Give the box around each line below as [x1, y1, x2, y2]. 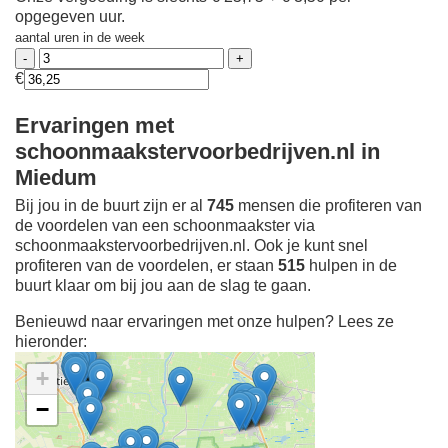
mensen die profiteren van [234, 197, 422, 215]
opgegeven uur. [15, 8, 125, 26]
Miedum [15, 164, 97, 190]
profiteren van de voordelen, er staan [15, 257, 278, 275]
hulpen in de [305, 257, 397, 275]
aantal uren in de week [15, 30, 145, 46]
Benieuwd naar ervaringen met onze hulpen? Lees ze [15, 313, 394, 331]
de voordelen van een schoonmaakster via [15, 217, 315, 235]
